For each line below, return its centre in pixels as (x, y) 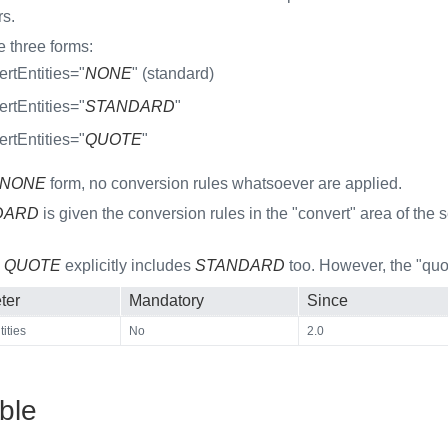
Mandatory (166, 300)
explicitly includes (127, 265)
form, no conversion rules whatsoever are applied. (223, 183)
